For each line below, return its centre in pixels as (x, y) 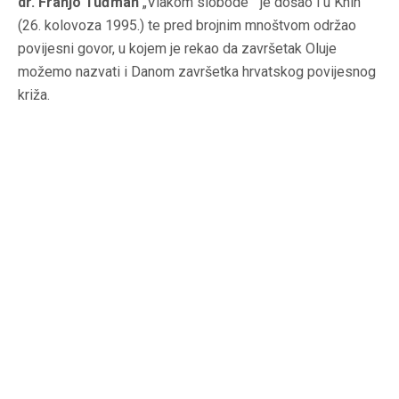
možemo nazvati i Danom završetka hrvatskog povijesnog (197, 72)
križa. (34, 95)
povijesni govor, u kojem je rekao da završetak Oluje (177, 49)
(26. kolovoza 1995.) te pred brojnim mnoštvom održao (187, 26)
